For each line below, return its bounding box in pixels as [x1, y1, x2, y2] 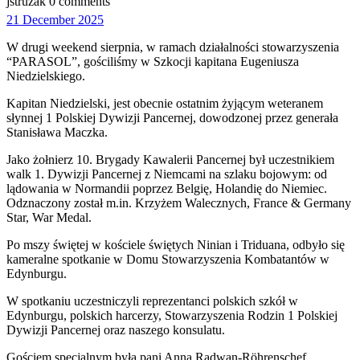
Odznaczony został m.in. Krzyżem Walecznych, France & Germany [6, 196, 351, 210]
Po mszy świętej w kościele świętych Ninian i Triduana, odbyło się [6, 238, 345, 252]
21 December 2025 [6, 13, 104, 27]
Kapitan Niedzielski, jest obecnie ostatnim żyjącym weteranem [6, 96, 323, 110]
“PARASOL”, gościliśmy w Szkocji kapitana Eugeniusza [6, 55, 299, 68]
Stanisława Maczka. [6, 125, 108, 139]
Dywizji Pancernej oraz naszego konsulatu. [6, 323, 225, 337]
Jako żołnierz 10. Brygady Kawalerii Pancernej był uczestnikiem [6, 153, 334, 166]
